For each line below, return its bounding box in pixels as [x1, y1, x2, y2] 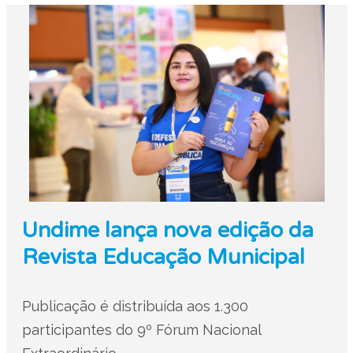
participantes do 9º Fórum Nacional [21, 321, 261, 338]
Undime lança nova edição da [21, 217, 314, 243]
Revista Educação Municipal [21, 244, 305, 270]
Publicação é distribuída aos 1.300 [21, 298, 248, 314]
